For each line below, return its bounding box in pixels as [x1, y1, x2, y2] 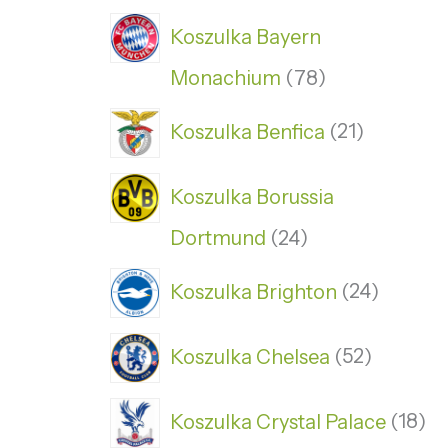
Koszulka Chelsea [170, 344, 330, 369]
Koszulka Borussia [170, 184, 334, 209]
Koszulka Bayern [170, 24, 321, 49]
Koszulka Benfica [170, 119, 325, 144]
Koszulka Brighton [170, 279, 337, 304]
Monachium [170, 66, 281, 91]
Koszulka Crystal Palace [170, 409, 386, 434]
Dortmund [170, 226, 266, 251]
